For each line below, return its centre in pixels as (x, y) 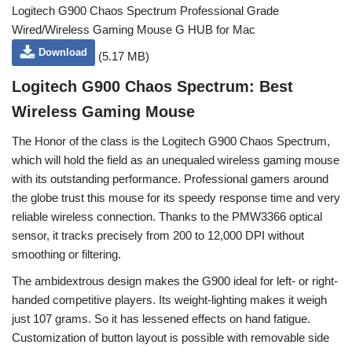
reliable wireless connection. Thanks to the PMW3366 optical (167, 216)
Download (63, 52)
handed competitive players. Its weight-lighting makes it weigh (169, 300)
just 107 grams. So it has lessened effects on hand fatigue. (161, 319)
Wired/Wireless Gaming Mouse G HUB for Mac (134, 29)
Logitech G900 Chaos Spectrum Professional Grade (145, 11)
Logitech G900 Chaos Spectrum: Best (152, 86)
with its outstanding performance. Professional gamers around (170, 179)
